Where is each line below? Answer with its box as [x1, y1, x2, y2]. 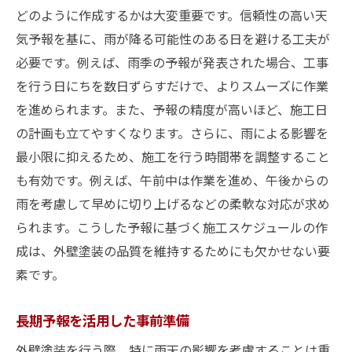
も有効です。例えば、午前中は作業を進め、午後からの [16, 170, 328, 189]
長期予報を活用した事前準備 [16, 310, 189, 330]
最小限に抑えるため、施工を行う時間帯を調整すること [16, 147, 330, 166]
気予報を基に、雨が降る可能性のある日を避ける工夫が [16, 29, 330, 48]
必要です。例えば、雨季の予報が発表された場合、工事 [16, 53, 328, 71]
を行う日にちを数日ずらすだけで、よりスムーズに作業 [16, 76, 328, 95]
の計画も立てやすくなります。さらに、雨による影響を [16, 123, 328, 142]
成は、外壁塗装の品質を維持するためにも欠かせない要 [16, 241, 330, 260]
